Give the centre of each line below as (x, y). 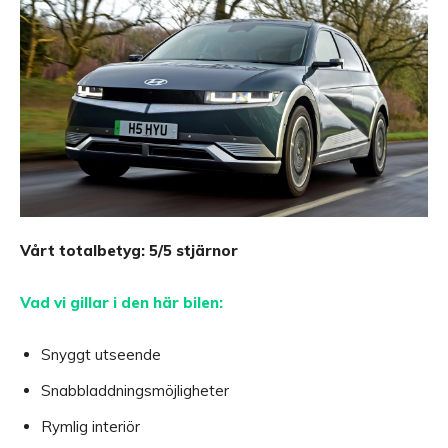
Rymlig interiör (90, 427)
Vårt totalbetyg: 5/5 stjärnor (129, 251)
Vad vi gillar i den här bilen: (121, 303)
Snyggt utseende (101, 355)
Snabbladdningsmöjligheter (135, 391)
